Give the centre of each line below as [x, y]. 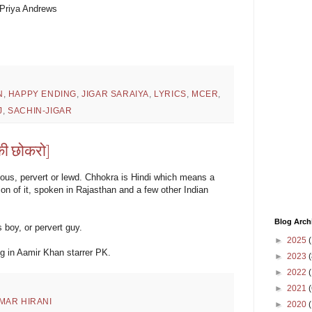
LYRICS [170, 94]
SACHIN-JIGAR [40, 110]
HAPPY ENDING [42, 94]
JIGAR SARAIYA [116, 94]
